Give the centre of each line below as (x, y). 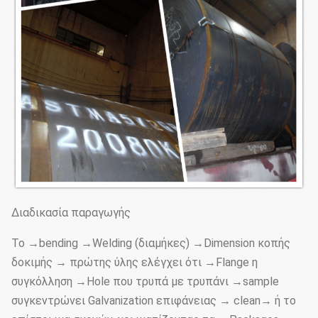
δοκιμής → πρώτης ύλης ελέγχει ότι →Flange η (135, 263)
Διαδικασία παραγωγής (71, 213)
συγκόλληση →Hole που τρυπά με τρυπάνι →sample (145, 282)
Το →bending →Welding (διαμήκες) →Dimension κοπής (151, 243)
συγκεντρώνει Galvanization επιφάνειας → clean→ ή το (154, 301)
